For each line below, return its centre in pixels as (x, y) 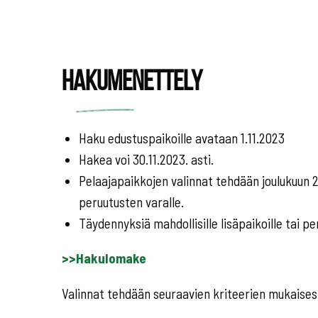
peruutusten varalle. (131, 202)
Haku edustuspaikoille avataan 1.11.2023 (182, 138)
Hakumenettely (132, 80)
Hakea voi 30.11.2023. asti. (146, 160)
